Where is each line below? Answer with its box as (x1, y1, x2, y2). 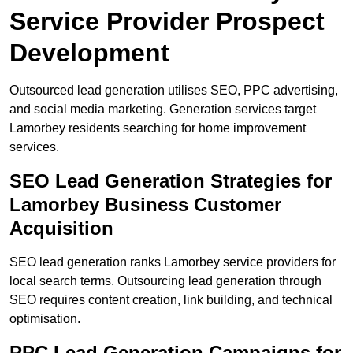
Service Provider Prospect (9, 7, 325, 36)
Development (9, 39, 169, 68)
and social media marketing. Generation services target (9, 102, 316, 117)
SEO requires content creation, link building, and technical (9, 293, 333, 307)
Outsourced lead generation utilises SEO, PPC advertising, (9, 84, 338, 98)
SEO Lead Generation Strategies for (9, 170, 332, 192)
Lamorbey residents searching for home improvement (9, 121, 306, 136)
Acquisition (9, 217, 113, 240)
